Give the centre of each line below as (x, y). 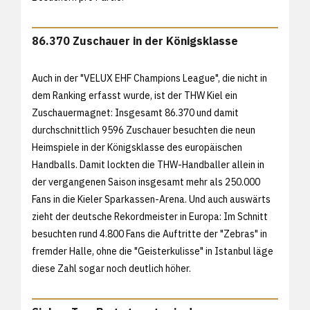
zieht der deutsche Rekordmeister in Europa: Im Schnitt (150, 216)
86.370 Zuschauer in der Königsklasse (135, 40)
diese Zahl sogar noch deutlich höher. (113, 268)
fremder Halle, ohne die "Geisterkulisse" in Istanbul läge (153, 251)
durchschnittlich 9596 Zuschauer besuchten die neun (144, 130)
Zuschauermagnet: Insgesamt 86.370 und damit (135, 112)
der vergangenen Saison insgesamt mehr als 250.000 (146, 182)
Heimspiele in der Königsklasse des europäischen (137, 147)
